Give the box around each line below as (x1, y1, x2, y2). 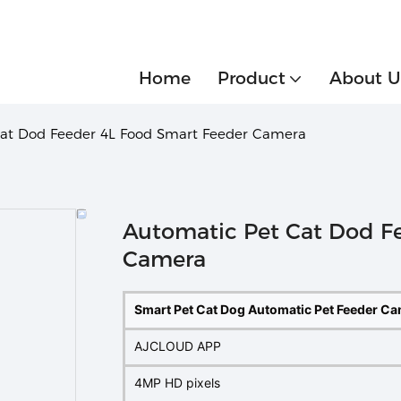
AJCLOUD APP (134, 337, 221, 354)
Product (218, 68, 286, 89)
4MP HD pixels (134, 374, 224, 390)
